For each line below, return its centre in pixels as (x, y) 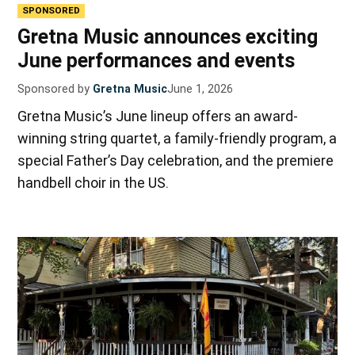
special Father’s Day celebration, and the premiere (176, 160)
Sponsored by (54, 89)
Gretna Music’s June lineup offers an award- (158, 116)
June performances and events (157, 60)
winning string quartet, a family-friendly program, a (177, 138)
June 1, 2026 (200, 89)
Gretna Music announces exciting (168, 36)
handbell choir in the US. (94, 182)
